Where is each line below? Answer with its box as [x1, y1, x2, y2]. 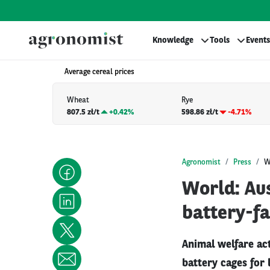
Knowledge [152, 36, 193, 45]
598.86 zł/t [181, 108, 219, 116]
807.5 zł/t [67, 108, 99, 116]
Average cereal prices [64, 68, 134, 76]
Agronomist [182, 158, 221, 166]
